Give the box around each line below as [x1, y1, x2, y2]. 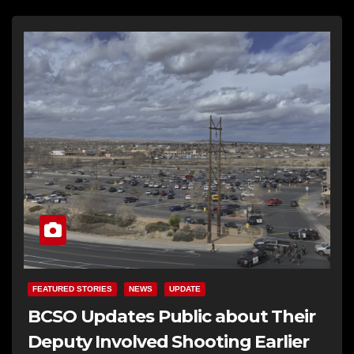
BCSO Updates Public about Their [28, 305, 315, 327]
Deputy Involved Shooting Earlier [28, 330, 309, 352]
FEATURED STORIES [32, 284, 112, 293]
